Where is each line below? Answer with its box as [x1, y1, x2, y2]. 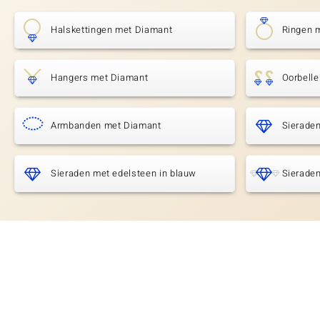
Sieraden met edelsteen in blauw [51, 166, 197, 181]
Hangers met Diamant [51, 71, 149, 85]
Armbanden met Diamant [51, 119, 161, 133]
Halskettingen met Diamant [51, 23, 173, 37]
